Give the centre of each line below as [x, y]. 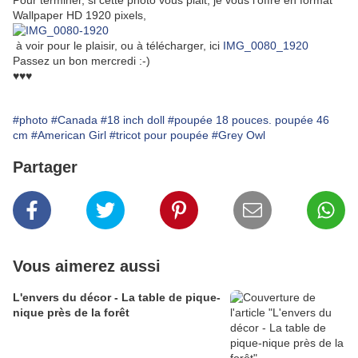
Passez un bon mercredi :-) [82, 61]
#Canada [74, 120]
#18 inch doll [133, 120]
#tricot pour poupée [159, 135]
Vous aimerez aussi [87, 267]
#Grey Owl [239, 135]
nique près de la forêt [71, 313]
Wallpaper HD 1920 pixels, [80, 16]
